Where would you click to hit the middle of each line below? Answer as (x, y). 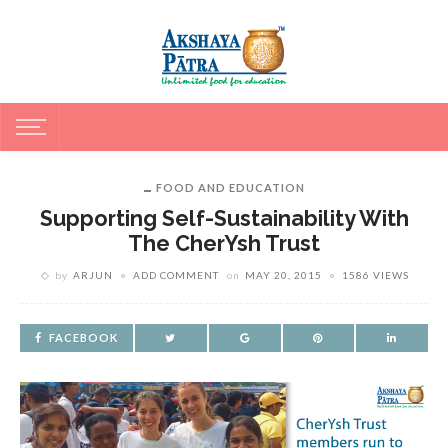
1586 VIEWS (375, 275)
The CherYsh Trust (224, 243)
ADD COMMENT (175, 275)
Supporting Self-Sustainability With (224, 218)
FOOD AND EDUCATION (230, 187)
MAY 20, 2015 (283, 275)
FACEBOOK (83, 337)
